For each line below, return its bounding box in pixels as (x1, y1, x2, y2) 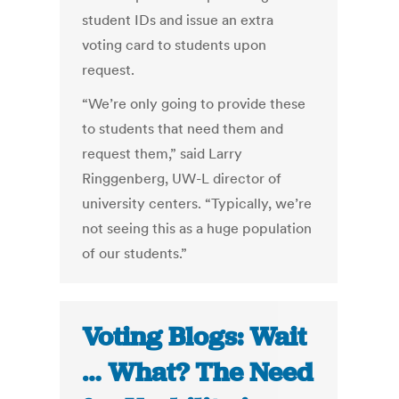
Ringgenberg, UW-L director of (82, 169, 282, 188)
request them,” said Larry (82, 144, 243, 163)
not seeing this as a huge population (82, 219, 313, 238)
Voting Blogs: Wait (82, 320, 307, 354)
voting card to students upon (82, 36, 267, 54)
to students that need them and (82, 119, 284, 138)
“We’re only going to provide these (82, 94, 306, 113)
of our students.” (82, 244, 188, 263)
